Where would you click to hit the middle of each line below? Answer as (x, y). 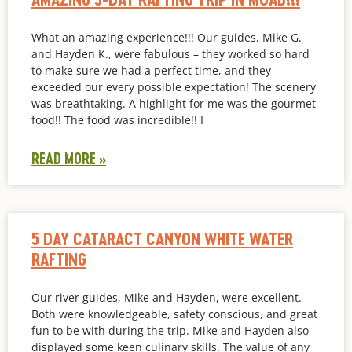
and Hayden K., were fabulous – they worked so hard (170, 53)
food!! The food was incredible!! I (117, 119)
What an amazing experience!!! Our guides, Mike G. (167, 37)
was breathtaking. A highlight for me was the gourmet (174, 103)
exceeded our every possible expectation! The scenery (174, 86)
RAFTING (59, 258)
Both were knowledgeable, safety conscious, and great (174, 313)
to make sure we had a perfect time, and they (151, 70)
